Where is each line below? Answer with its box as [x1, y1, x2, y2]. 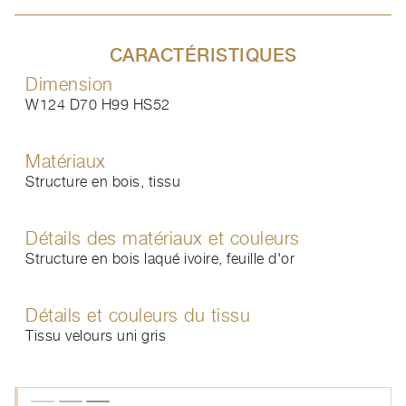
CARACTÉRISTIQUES [109, 44, 297, 66]
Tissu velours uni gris [25, 327, 166, 344]
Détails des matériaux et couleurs [25, 227, 300, 249]
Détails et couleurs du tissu [25, 304, 250, 326]
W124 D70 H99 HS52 [25, 96, 170, 113]
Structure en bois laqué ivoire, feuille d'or [25, 250, 295, 267]
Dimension [25, 73, 113, 95]
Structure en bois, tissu [25, 173, 180, 190]
